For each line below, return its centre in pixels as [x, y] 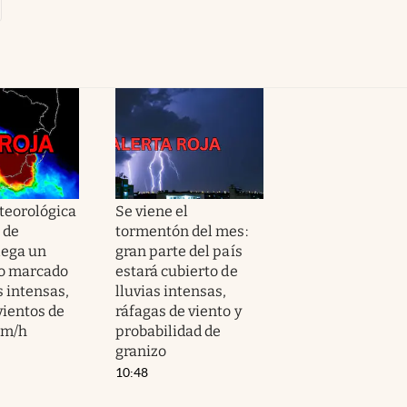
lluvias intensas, [171, 291]
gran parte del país [179, 251]
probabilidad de [169, 331]
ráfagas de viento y [179, 311]
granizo [141, 351]
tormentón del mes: [182, 231]
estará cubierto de [177, 271]
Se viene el [152, 211]
